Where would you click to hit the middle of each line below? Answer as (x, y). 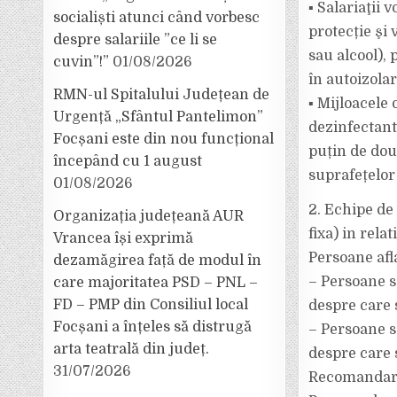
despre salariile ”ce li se (136, 40)
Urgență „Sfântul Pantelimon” (159, 117)
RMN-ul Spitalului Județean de (162, 95)
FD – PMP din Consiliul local (151, 305)
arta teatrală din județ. (132, 349)
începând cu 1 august (128, 161)
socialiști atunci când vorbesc (157, 18)
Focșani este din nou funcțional (164, 139)
